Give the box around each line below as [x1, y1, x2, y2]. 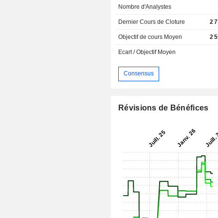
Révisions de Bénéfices [118, 103, 209, 112]
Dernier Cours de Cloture [118, 18, 185, 25]
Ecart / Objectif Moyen [118, 48, 176, 55]
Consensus [124, 70, 154, 77]
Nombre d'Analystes [118, 3, 172, 10]
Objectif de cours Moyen [118, 33, 182, 40]
